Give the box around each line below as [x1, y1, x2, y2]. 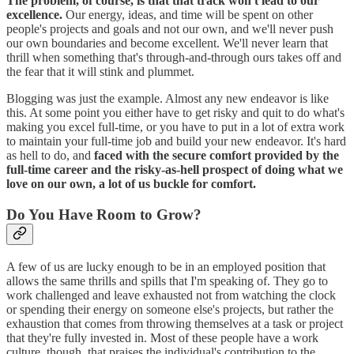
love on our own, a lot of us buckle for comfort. [6, 177, 256, 191]
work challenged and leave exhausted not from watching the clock [6, 288, 336, 302]
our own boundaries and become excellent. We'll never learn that [6, 36, 328, 51]
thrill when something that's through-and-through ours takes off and [6, 51, 341, 65]
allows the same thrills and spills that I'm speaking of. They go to [6, 273, 328, 288]
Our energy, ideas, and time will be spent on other [62, 8, 313, 22]
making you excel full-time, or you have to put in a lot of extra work [6, 120, 345, 134]
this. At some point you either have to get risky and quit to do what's [6, 106, 345, 120]
